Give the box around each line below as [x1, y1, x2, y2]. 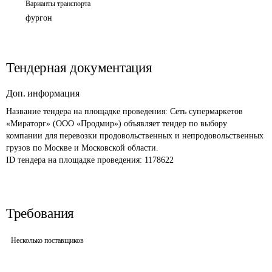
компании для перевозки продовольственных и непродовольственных [6, 131, 266, 140]
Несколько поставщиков [11, 236, 84, 245]
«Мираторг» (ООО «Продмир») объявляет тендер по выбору [6, 119, 229, 128]
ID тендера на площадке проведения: [6, 155, 144, 165]
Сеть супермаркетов [170, 107, 245, 116]
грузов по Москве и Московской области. [6, 143, 158, 152]
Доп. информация [6, 88, 80, 98]
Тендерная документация [6, 60, 152, 75]
